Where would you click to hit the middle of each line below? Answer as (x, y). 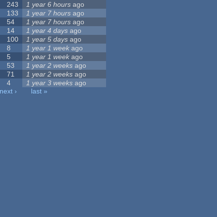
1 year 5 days (47, 39)
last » (39, 91)
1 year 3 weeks (50, 83)
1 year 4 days (47, 31)
